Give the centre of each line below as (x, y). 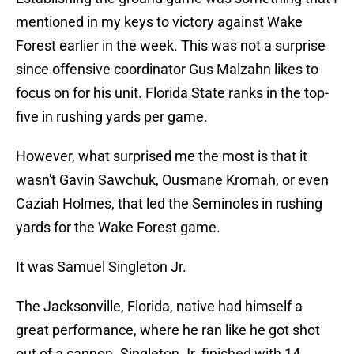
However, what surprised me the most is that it (162, 156)
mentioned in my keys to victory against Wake (159, 22)
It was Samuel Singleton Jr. (101, 267)
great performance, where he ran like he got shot (168, 330)
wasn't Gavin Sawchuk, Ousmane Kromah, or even (172, 180)
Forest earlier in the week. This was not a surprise (171, 46)
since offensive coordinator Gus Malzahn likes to (167, 70)
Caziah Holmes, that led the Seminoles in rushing (169, 204)
